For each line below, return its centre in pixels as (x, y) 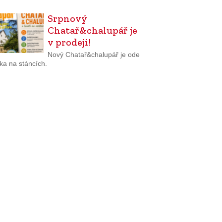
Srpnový (67, 19)
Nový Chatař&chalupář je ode (93, 54)
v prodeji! (69, 42)
